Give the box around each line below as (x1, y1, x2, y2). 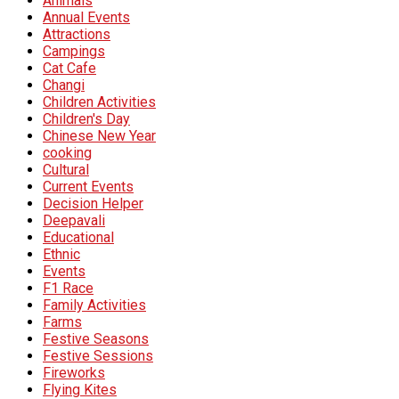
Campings (43, 42, 105, 60)
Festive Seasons (43, 330, 149, 347)
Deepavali (43, 211, 105, 229)
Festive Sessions (43, 346, 153, 364)
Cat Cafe (43, 59, 96, 77)
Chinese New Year (43, 126, 156, 144)
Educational (43, 228, 114, 246)
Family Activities (43, 296, 146, 313)
